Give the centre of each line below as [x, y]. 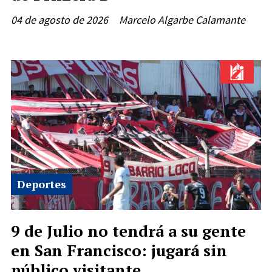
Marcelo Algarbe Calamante [182, 19]
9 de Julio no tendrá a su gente [128, 231]
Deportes [42, 184]
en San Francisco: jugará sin [119, 250]
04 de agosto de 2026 [59, 19]
